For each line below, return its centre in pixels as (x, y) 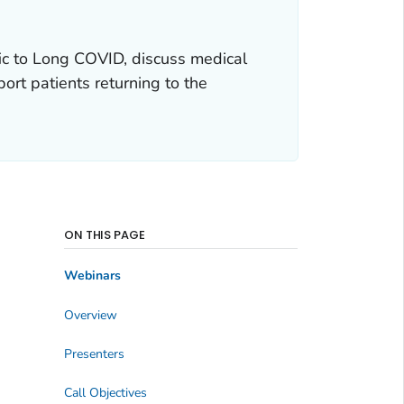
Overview (90, 315)
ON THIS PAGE (105, 234)
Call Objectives (105, 393)
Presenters (94, 354)
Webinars (92, 276)
